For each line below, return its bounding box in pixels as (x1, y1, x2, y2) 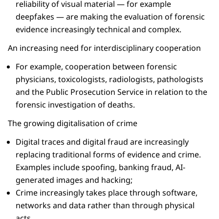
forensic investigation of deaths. (16, 99, 135, 110)
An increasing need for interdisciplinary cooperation (8, 42, 201, 53)
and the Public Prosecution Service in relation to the (16, 86, 207, 97)
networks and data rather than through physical (16, 199, 195, 211)
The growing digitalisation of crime (8, 117, 137, 129)
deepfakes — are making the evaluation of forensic (16, 11, 205, 22)
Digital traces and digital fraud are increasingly (16, 136, 189, 147)
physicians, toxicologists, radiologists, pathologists (16, 73, 203, 85)
